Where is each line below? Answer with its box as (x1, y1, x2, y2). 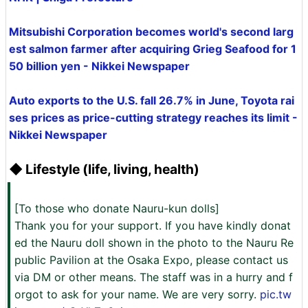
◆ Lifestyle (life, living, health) (9, 161, 199, 178)
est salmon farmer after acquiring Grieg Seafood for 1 (9, 42, 296, 56)
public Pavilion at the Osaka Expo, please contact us (14, 253, 288, 267)
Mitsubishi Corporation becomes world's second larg (9, 25, 294, 39)
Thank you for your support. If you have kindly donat (14, 219, 291, 233)
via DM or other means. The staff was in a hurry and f (14, 270, 293, 285)
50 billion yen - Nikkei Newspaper (9, 59, 190, 74)
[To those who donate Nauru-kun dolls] (14, 201, 219, 216)
